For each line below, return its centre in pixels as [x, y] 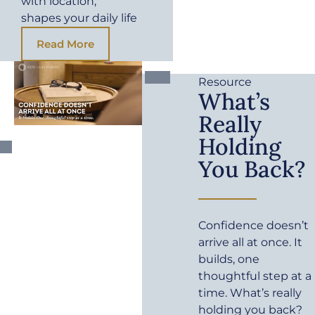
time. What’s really [250, 292]
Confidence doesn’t [254, 225]
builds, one [229, 259]
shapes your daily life [79, 18]
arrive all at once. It [251, 242]
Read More [65, 44]
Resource [225, 82]
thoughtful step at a [255, 276]
